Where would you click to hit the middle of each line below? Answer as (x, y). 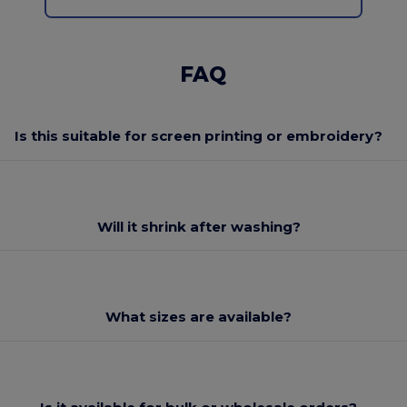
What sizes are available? (199, 317)
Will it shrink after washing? (199, 226)
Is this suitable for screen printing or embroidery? (199, 136)
